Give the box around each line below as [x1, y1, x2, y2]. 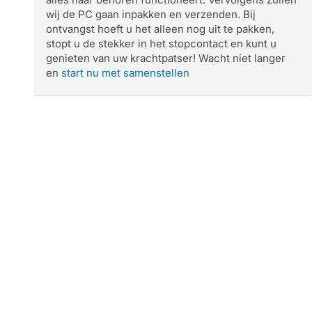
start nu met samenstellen [61, 66, 189, 79]
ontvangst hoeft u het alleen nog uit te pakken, [46, 22, 274, 36]
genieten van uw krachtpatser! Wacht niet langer [46, 52, 286, 65]
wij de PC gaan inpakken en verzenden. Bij [46, 8, 256, 21]
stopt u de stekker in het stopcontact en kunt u [46, 37, 276, 50]
